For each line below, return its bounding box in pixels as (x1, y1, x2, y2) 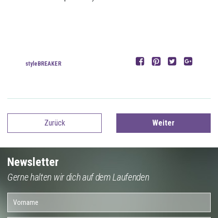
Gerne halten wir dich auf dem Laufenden (7, 171, 149, 183)
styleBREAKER (25, 60, 62, 67)
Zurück (44, 118, 65, 128)
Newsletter (7, 155, 59, 169)
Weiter (152, 118, 175, 128)
